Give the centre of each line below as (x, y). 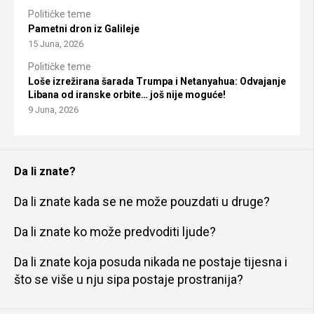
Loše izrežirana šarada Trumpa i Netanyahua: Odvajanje (157, 82)
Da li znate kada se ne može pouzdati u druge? (142, 202)
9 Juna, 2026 (53, 110)
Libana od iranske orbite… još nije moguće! (127, 95)
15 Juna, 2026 (56, 44)
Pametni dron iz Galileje (84, 29)
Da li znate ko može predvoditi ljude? (115, 232)
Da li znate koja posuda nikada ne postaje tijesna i (151, 262)
